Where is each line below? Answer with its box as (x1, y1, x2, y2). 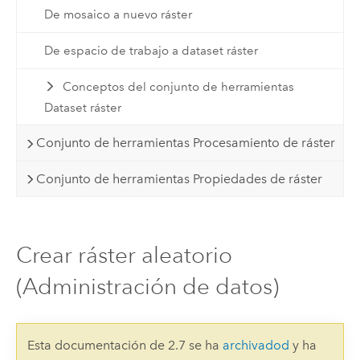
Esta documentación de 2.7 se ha (27, 337, 223, 353)
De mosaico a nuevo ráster (43, 7, 192, 22)
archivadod (222, 337, 289, 353)
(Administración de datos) (15, 273, 279, 301)
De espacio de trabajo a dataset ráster (43, 43, 258, 58)
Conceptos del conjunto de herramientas (63, 79, 295, 94)
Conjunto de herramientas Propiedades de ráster (36, 170, 323, 186)
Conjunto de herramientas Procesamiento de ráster (36, 135, 336, 151)
